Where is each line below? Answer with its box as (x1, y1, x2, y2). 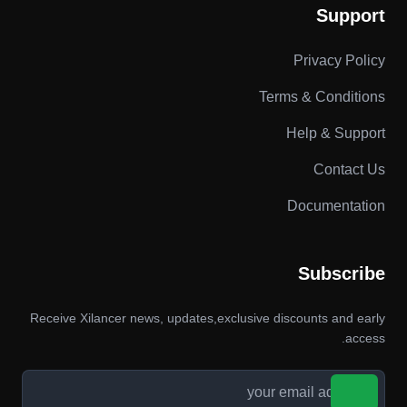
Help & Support (286, 125, 385, 141)
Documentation (287, 198, 385, 213)
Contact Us (313, 162, 385, 177)
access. (345, 331, 385, 345)
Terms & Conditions (259, 89, 385, 104)
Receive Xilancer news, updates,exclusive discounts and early (30, 311, 385, 325)
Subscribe (298, 263, 385, 283)
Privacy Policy (293, 53, 385, 68)
